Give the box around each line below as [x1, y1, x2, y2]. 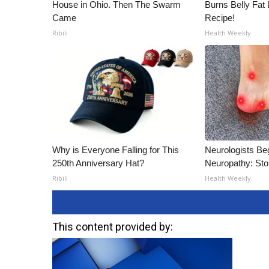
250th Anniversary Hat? [52, 158, 144, 168]
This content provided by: [52, 220, 173, 233]
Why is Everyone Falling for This [52, 145, 179, 155]
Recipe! [205, 13, 235, 23]
